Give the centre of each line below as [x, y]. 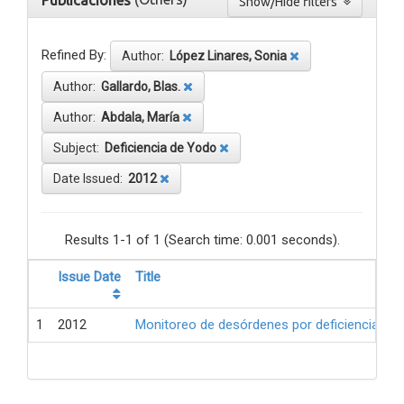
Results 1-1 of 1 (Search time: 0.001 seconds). [202, 240]
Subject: [79, 148]
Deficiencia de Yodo [161, 148]
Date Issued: [91, 179]
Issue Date [89, 277]
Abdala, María [140, 118]
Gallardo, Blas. [141, 87]
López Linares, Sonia [228, 56]
